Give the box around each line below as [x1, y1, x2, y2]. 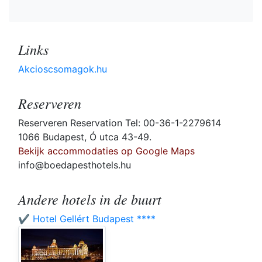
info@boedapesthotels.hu [18, 159, 131, 171]
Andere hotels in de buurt [18, 189, 161, 209]
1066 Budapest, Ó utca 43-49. [18, 131, 151, 143]
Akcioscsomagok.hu [18, 63, 107, 75]
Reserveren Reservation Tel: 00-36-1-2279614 [18, 117, 221, 129]
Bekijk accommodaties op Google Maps [18, 145, 195, 157]
